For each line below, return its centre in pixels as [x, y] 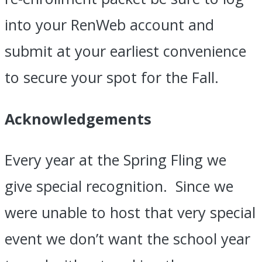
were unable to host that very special [130, 213]
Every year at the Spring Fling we [116, 160]
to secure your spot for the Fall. [116, 77]
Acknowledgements [78, 118]
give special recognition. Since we [119, 186]
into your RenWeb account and [109, 25]
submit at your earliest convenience [125, 51]
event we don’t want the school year [127, 239]
